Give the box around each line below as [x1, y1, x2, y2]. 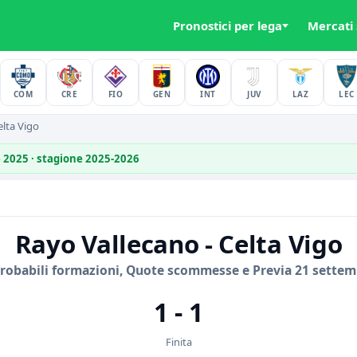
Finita [165, 335, 192, 349]
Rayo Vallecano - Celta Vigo [14, 227, 343, 261]
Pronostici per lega [173, 18, 282, 33]
